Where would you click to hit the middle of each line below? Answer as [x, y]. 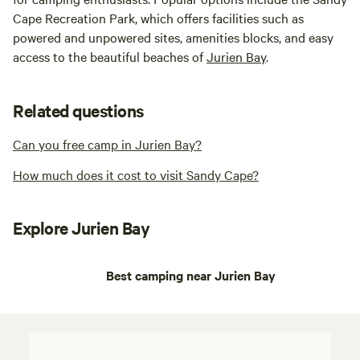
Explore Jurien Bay [82, 228]
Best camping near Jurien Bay [191, 275]
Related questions [78, 110]
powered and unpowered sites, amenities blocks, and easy [173, 37]
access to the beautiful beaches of [110, 57]
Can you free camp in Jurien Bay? [107, 144]
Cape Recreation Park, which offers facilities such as [158, 18]
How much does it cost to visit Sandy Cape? [136, 175]
